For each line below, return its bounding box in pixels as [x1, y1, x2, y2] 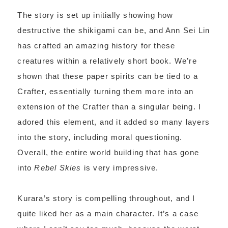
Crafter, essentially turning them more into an [17, 87, 194, 96]
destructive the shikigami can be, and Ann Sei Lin [17, 26, 210, 35]
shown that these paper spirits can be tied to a [17, 72, 198, 80]
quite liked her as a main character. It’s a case [17, 209, 198, 218]
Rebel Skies [34, 163, 81, 172]
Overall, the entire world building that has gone [17, 148, 199, 157]
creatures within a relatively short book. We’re [17, 56, 197, 65]
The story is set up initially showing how [17, 11, 174, 19]
